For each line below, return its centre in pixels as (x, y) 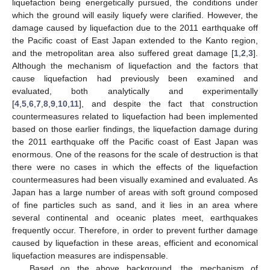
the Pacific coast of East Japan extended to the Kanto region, (135, 40)
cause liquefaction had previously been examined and (135, 78)
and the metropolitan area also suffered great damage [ (123, 53)
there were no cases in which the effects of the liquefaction (135, 167)
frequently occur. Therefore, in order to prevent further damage (135, 230)
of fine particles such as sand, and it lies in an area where (135, 205)
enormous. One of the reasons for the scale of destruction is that (135, 154)
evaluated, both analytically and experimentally (135, 91)
